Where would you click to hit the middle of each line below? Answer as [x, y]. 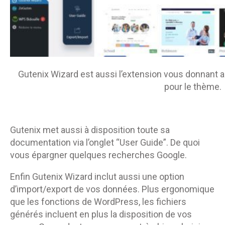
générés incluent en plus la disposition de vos [101, 214]
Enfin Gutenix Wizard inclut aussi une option [97, 176]
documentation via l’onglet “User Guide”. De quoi [105, 142]
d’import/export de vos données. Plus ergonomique [112, 189]
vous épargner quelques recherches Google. [98, 155]
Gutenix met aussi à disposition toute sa [90, 130]
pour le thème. [193, 86]
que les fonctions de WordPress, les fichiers [98, 201]
